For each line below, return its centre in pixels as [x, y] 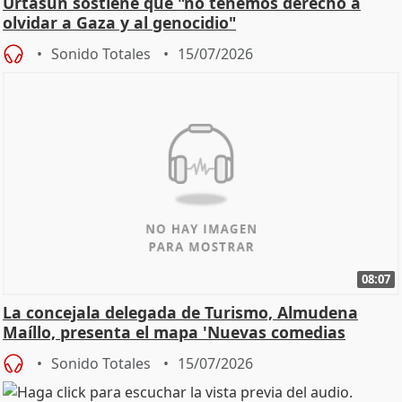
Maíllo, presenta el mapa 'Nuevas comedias [174, 332]
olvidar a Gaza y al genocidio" [119, 23]
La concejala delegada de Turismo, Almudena [180, 312]
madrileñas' [49, 351]
